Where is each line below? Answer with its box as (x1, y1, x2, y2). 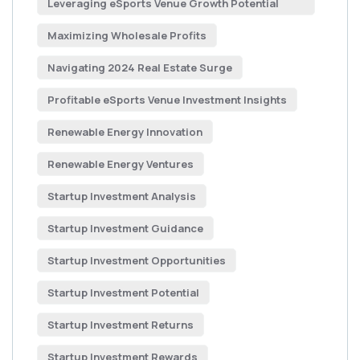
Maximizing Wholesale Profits (47, 28, 207, 43)
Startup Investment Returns (47, 317, 194, 332)
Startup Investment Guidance (47, 221, 203, 235)
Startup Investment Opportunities (47, 253, 226, 268)
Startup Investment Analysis (47, 189, 196, 203)
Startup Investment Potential (47, 285, 199, 300)
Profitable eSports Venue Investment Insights (47, 92, 287, 107)
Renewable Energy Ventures (47, 157, 194, 171)
